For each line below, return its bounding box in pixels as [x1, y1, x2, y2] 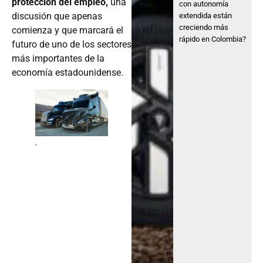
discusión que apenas [12, 10, 102, 22]
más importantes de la [12, 52, 104, 64]
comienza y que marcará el [12, 24, 123, 36]
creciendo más [179, 23, 229, 32]
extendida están [179, 11, 232, 21]
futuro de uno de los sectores [12, 38, 131, 50]
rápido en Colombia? [179, 35, 247, 44]
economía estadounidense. [12, 66, 123, 78]
